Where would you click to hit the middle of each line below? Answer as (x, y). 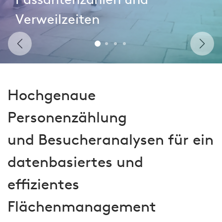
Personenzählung (67, 119)
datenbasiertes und (75, 164)
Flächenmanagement (82, 208)
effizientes (43, 186)
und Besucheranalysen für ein (111, 141)
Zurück (32, 49)
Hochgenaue (52, 97)
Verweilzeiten (57, 21)
